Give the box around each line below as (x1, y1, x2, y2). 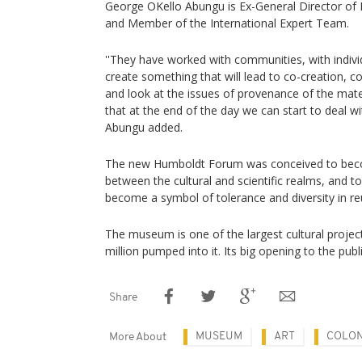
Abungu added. (105, 120, 183, 135)
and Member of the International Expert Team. (105, 15, 349, 31)
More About (109, 331, 166, 343)
